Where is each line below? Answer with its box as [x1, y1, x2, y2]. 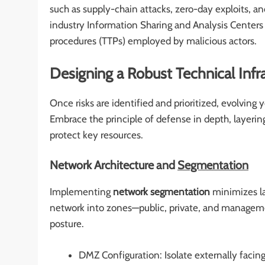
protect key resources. [50, 128, 143, 141]
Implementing [50, 186, 113, 198]
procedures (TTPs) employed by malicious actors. [50, 34, 257, 47]
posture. [50, 218, 84, 230]
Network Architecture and [50, 158, 177, 173]
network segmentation [113, 186, 210, 198]
